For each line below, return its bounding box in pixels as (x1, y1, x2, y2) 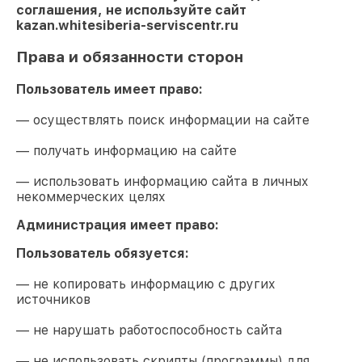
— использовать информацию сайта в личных (16, 173, 309, 189)
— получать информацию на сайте (16, 142, 237, 158)
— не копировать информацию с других (16, 276, 276, 292)
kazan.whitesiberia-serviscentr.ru (16, 18, 238, 34)
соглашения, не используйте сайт (16, 2, 246, 19)
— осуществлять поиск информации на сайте (16, 112, 309, 128)
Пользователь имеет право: (16, 81, 203, 97)
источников (16, 291, 90, 307)
